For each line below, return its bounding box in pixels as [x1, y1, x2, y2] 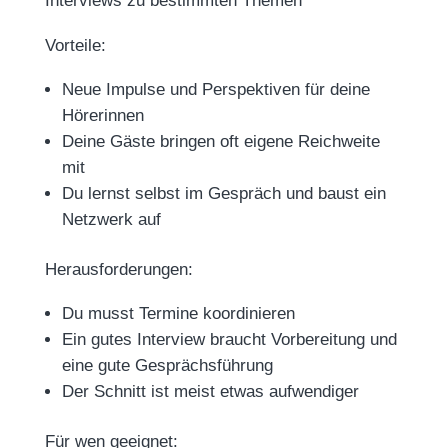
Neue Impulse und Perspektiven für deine [61, 80, 370, 99]
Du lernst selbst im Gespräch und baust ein [61, 184, 386, 203]
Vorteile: [44, 36, 106, 55]
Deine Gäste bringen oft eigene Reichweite [61, 132, 380, 151]
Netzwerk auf [61, 210, 161, 229]
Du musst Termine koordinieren [61, 304, 295, 323]
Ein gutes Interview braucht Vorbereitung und [61, 330, 397, 349]
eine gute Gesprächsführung [61, 356, 273, 375]
